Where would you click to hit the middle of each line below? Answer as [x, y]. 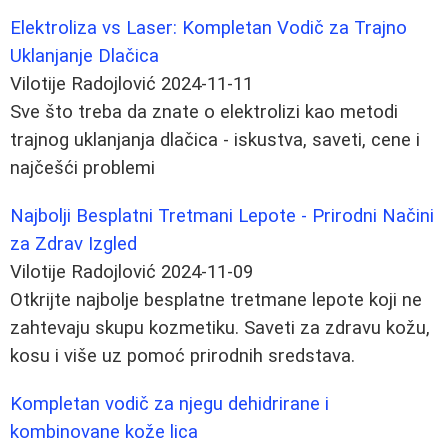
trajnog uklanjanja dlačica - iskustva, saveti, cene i [215, 139]
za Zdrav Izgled [73, 243]
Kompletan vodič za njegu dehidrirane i [169, 403]
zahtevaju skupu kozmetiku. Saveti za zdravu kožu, [220, 327]
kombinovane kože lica [104, 431]
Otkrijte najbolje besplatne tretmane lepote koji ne [216, 299]
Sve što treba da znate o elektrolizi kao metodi [204, 111]
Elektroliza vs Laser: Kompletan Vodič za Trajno [208, 27]
